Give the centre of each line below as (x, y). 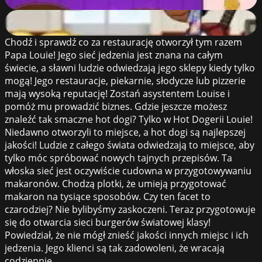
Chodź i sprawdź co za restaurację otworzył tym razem (123, 42)
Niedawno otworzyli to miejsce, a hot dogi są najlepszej (125, 132)
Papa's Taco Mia (40, 16)
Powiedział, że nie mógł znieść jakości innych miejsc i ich (127, 235)
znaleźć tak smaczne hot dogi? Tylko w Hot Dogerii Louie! (129, 119)
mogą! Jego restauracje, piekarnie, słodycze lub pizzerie (125, 80)
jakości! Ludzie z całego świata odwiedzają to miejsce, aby (130, 145)
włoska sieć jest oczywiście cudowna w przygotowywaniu (128, 170)
